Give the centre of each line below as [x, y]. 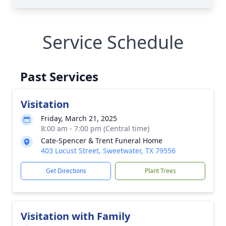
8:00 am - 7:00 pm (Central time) [95, 128]
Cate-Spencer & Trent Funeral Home [102, 140]
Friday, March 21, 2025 [79, 118]
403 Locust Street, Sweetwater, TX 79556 [108, 151]
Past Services [59, 76]
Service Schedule [113, 42]
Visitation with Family [75, 216]
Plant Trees [160, 171]
